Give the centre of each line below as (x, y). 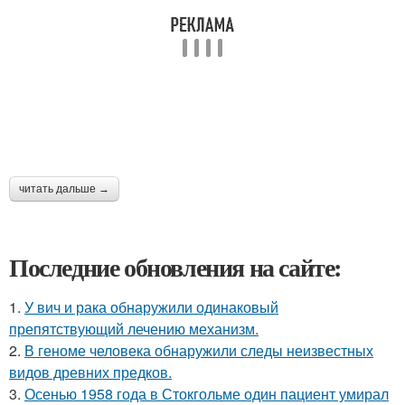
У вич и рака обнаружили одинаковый (151, 307)
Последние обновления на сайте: (175, 268)
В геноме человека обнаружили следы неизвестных (199, 351)
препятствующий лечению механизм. (134, 329)
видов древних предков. (90, 372)
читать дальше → (64, 189)
